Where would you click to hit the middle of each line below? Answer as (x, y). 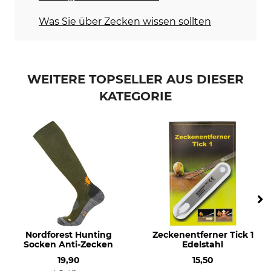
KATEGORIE (135, 96)
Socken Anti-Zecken (68, 244)
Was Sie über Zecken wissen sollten (125, 21)
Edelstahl (203, 244)
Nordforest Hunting (68, 234)
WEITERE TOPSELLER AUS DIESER (135, 79)
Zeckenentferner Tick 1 (203, 234)
